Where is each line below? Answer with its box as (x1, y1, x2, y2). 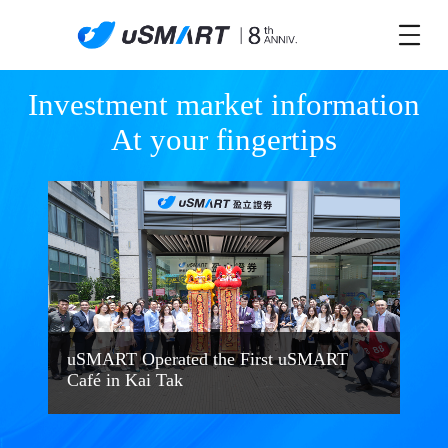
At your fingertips (111, 121, 337, 157)
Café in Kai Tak (66, 370, 183, 391)
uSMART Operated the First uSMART (66, 349, 348, 370)
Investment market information (28, 86, 420, 122)
